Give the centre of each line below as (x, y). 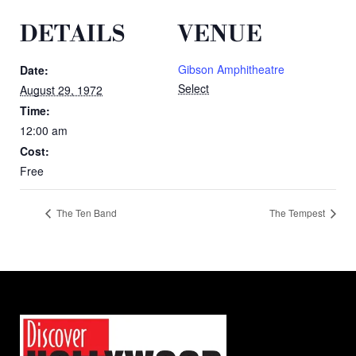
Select (193, 88)
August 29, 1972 (61, 89)
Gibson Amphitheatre (231, 69)
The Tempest (298, 213)
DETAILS (73, 34)
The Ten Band (85, 213)
